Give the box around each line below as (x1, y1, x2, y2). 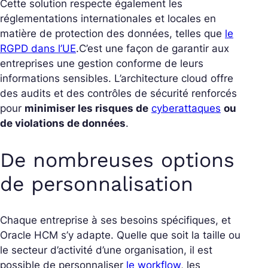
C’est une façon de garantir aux (79, 42, 229, 55)
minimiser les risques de (25, 102, 148, 115)
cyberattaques (151, 102, 221, 115)
